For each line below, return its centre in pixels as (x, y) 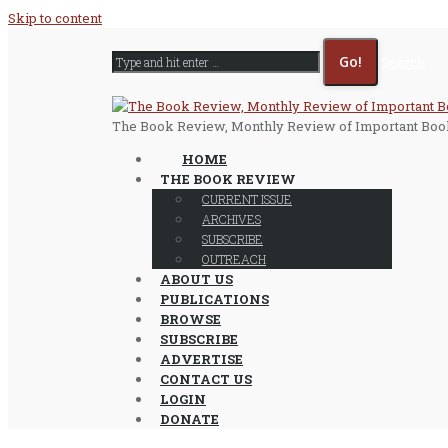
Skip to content (55, 18)
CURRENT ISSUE (247, 199)
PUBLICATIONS (214, 299)
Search (403, 62)
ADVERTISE (201, 359)
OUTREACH (234, 259)
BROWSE (190, 319)
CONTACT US (206, 379)
